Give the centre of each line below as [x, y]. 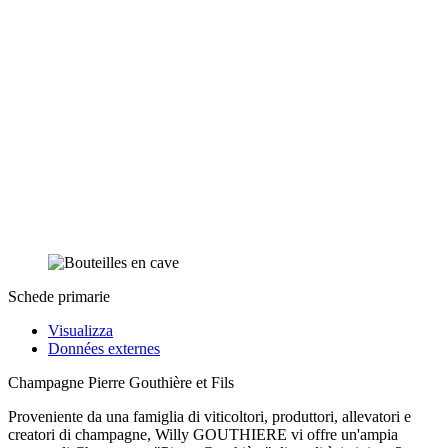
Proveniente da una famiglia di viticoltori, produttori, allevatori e [209, 416]
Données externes [104, 348]
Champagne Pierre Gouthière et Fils [121, 382]
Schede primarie [59, 296]
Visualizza [80, 330]
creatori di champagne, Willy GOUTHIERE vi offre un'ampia [203, 434]
